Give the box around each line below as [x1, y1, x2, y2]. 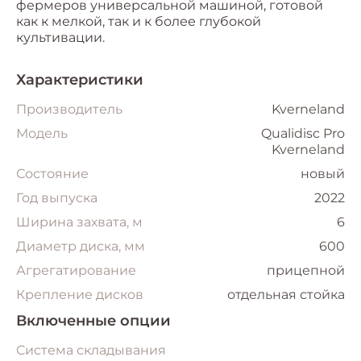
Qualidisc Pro [261, 126, 345, 142]
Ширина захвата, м [16, 214, 143, 230]
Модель [16, 126, 68, 142]
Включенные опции [16, 312, 171, 330]
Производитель [16, 102, 122, 118]
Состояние [16, 166, 89, 182]
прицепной [267, 263, 345, 279]
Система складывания [16, 342, 166, 359]
